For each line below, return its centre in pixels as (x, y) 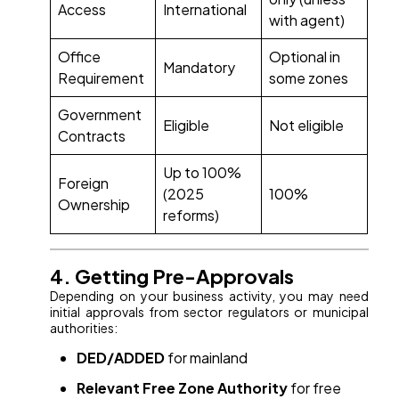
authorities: (84, 328)
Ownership (94, 205)
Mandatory (199, 68)
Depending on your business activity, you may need (209, 296)
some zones (309, 78)
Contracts (92, 136)
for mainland (207, 358)
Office (80, 57)
